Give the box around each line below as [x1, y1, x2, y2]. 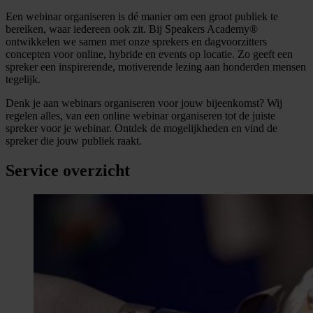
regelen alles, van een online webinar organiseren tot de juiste [6, 109, 275, 122]
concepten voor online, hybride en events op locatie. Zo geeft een [6, 48, 293, 60]
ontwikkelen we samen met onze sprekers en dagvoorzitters [6, 35, 267, 48]
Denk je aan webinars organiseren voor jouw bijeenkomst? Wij [6, 96, 282, 109]
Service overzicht [6, 161, 130, 180]
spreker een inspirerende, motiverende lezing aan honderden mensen [6, 60, 306, 73]
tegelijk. [6, 73, 41, 85]
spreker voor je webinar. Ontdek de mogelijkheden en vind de [6, 122, 277, 134]
